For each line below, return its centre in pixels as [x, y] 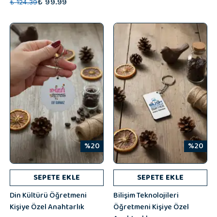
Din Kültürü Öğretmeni [48, 195]
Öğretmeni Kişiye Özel [151, 207]
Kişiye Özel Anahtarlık [47, 207]
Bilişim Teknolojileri [146, 195]
